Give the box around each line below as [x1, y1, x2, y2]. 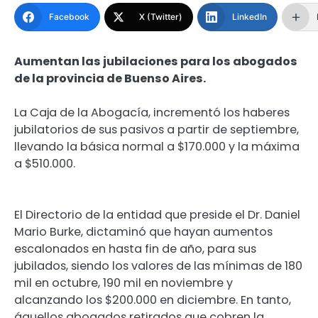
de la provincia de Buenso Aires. [14, 70, 206, 87]
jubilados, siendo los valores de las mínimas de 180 [14, 258, 302, 275]
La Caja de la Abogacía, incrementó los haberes [14, 104, 290, 121]
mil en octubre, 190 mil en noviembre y [14, 275, 233, 292]
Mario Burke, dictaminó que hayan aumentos [14, 224, 273, 241]
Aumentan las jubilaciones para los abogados [14, 53, 297, 70]
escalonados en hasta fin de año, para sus [14, 241, 256, 258]
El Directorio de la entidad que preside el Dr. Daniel [14, 207, 300, 224]
